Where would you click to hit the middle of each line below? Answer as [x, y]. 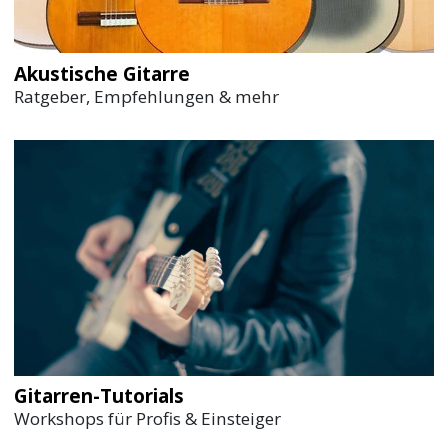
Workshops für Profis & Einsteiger [148, 419]
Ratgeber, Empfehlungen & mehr [147, 96]
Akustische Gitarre [102, 73]
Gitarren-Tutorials [99, 396]
